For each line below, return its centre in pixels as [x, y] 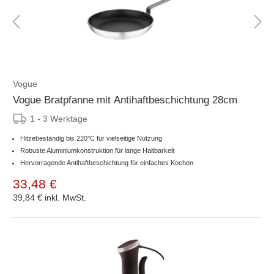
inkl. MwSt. [65, 197]
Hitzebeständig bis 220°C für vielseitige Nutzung [91, 138]
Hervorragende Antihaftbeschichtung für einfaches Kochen [107, 162]
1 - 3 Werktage [59, 118]
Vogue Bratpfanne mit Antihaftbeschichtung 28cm [125, 100]
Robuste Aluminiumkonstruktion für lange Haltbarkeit [97, 150]
